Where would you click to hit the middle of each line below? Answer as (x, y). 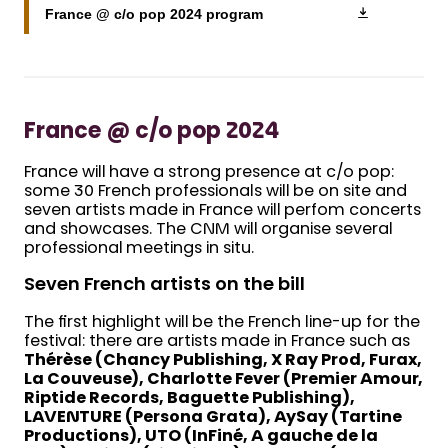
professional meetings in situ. (139, 249)
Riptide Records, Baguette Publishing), (189, 399)
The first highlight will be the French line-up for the (222, 323)
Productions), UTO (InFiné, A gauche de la (201, 437)
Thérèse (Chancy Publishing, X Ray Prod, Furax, (223, 361)
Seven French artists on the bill (164, 286)
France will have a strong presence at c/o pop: (209, 173)
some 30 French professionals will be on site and (215, 192)
